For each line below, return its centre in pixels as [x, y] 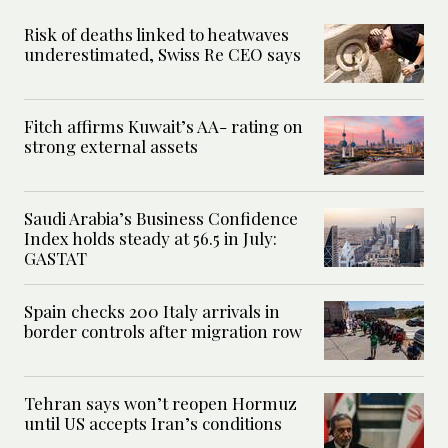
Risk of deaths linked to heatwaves [156, 34]
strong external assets [113, 146]
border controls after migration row [163, 331]
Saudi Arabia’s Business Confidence [161, 218]
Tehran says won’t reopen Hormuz [160, 403]
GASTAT [57, 258]
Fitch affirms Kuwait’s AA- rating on [163, 126]
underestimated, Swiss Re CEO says [162, 54]
